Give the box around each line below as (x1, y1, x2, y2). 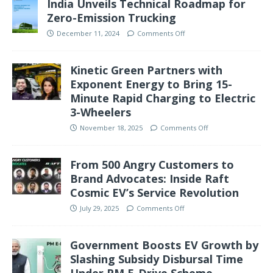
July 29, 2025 (80, 203, 119, 213)
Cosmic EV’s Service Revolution (70, 185, 239, 200)
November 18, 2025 (80, 122, 143, 132)
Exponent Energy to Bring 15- (70, 76, 232, 91)
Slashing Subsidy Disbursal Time (70, 251, 243, 266)
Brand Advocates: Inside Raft (70, 171, 229, 186)
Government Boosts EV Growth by (70, 237, 258, 252)
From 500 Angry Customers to (70, 157, 234, 172)
